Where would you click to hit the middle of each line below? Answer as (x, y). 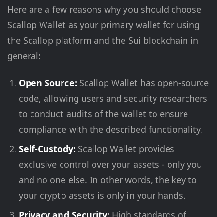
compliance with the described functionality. (111, 130)
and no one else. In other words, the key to (108, 180)
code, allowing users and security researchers (113, 99)
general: (24, 56)
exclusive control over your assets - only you (111, 164)
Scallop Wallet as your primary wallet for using (104, 25)
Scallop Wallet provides (125, 149)
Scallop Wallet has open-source (143, 83)
